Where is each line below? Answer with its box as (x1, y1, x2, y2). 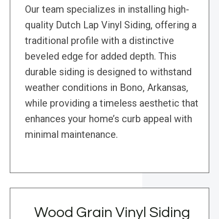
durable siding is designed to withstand (25, 66, 192, 78)
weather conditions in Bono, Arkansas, (25, 82, 188, 94)
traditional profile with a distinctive (25, 35, 174, 47)
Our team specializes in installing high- (25, 3, 189, 16)
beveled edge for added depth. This (25, 50, 176, 63)
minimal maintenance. (25, 129, 118, 141)
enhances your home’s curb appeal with (25, 113, 192, 125)
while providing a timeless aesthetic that (25, 97, 198, 109)
